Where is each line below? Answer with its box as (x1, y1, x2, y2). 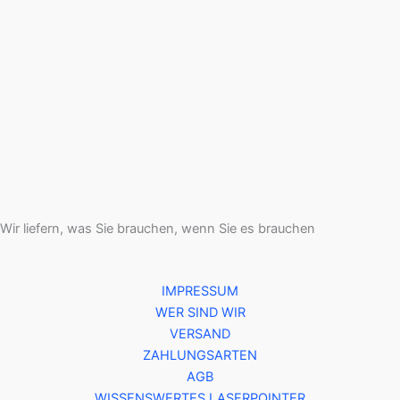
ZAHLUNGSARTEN (143, 347, 257, 363)
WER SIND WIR (154, 304, 246, 321)
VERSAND (170, 326, 230, 342)
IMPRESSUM (162, 283, 238, 299)
